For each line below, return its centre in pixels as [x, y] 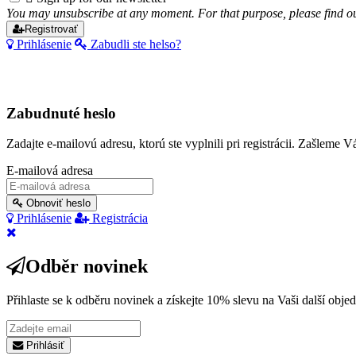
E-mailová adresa [50, 171]
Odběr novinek [87, 267]
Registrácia [118, 219]
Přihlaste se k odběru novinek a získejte [106, 300]
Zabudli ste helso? [134, 44]
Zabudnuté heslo [61, 113]
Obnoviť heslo [57, 203]
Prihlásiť [44, 346]
